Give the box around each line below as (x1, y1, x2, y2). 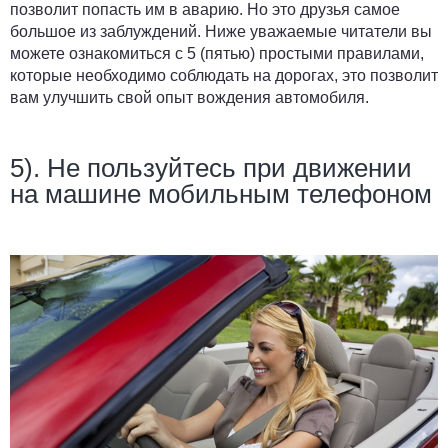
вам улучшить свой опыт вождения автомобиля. (10, 89, 369, 107)
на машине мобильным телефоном (10, 179, 432, 210)
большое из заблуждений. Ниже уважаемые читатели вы (10, 23, 432, 41)
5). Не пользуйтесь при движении (10, 153, 412, 184)
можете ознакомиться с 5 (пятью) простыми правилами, (10, 45, 424, 63)
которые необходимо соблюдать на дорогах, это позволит (10, 67, 438, 85)
